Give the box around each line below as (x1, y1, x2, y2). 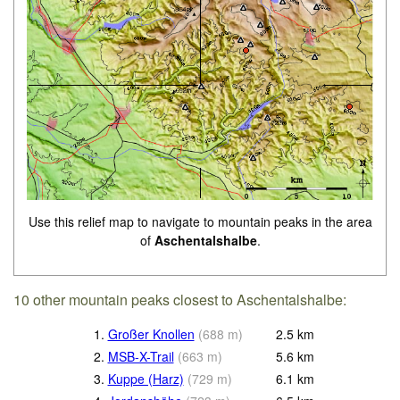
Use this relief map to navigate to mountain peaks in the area (28, 212, 372, 231)
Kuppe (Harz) (107, 370, 184, 388)
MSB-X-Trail (107, 347, 174, 366)
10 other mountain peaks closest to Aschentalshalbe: (13, 289, 347, 311)
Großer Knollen (107, 325, 195, 344)
